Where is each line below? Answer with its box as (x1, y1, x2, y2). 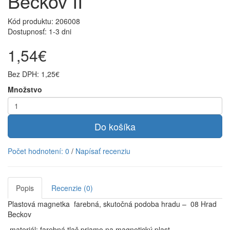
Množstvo (8, 84, 42, 94)
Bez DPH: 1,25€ (8, 69, 60, 79)
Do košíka (94, 120, 136, 133)
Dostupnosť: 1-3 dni (8, 26, 71, 36)
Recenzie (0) (51, 183, 93, 193)
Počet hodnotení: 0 (8, 146, 69, 156)
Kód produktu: (8, 16, 55, 26)
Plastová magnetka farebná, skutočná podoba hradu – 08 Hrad (8, 199, 217, 209)
